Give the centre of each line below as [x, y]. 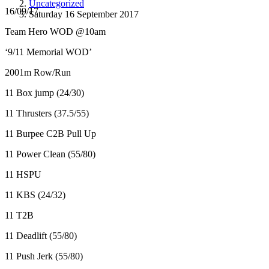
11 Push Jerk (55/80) [44, 256]
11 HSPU [23, 175]
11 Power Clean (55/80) [50, 154]
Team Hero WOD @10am [55, 32]
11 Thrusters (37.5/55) [47, 113]
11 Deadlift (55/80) [41, 236]
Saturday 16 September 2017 [84, 14]
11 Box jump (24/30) [44, 93]
